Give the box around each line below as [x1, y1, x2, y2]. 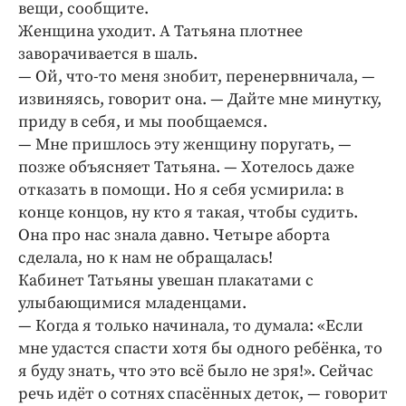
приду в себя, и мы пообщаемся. [18, 111, 267, 132]
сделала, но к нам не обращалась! [18, 246, 273, 268]
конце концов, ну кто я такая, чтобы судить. [18, 201, 358, 223]
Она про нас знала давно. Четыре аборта [18, 224, 330, 246]
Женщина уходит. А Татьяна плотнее [18, 20, 303, 42]
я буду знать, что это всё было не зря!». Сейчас [18, 360, 373, 382]
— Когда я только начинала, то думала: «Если [18, 314, 363, 336]
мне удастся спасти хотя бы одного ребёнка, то [18, 337, 382, 359]
